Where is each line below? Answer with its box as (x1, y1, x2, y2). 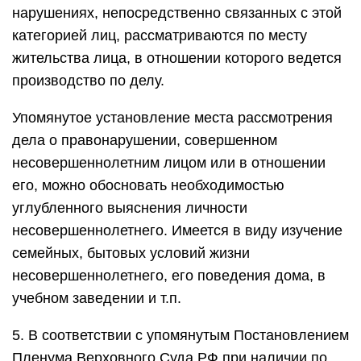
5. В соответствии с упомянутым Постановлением (12, 327, 349, 343)
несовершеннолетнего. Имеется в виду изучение (12, 222, 342, 239)
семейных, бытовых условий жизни (12, 245, 250, 261)
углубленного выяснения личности (12, 200, 247, 216)
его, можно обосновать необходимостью (12, 177, 284, 193)
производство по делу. (12, 73, 164, 89)
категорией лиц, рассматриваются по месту (12, 27, 307, 44)
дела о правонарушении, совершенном (12, 132, 277, 148)
